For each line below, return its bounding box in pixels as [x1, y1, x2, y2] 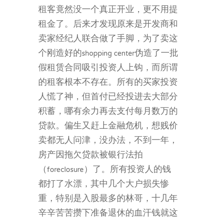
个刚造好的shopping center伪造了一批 [38, 44, 178, 63]
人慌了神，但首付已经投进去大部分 [38, 88, 178, 107]
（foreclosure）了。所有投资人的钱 [38, 160, 171, 179]
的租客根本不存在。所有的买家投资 [38, 73, 178, 92]
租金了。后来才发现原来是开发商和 [38, 15, 178, 34]
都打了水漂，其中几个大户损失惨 [38, 175, 169, 194]
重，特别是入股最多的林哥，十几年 [38, 189, 178, 208]
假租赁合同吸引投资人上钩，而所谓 [38, 59, 178, 77]
